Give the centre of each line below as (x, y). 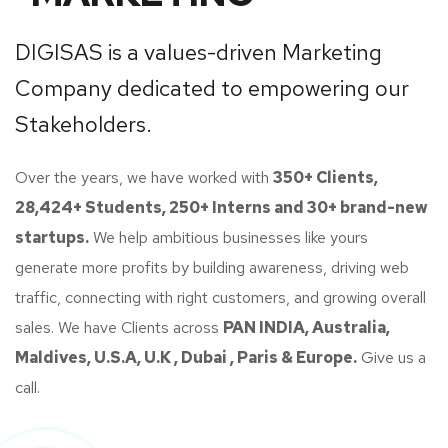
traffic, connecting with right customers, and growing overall (220, 297)
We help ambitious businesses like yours (228, 237)
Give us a (391, 357)
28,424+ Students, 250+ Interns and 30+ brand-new (221, 207)
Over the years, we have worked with (144, 177)
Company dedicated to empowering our (212, 88)
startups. (52, 237)
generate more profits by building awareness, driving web (212, 267)
